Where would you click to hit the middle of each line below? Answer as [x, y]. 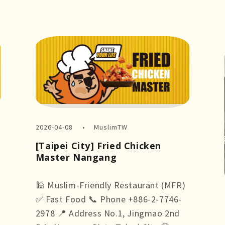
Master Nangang [76, 157]
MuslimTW [111, 127]
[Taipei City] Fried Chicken [98, 145]
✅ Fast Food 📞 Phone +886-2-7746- [108, 199]
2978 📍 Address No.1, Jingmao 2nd [107, 213]
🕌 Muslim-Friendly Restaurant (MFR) [110, 185]
